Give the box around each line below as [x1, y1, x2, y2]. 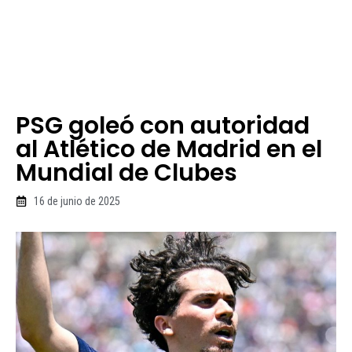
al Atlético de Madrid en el [16, 132, 322, 166]
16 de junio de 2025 [33, 194, 120, 207]
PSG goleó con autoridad [16, 108, 310, 142]
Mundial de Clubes [16, 156, 237, 189]
